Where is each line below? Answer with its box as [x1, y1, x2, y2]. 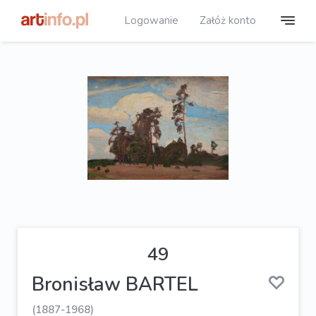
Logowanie [124, 13, 178, 28]
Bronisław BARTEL [32, 272, 198, 298]
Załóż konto [200, 13, 256, 28]
